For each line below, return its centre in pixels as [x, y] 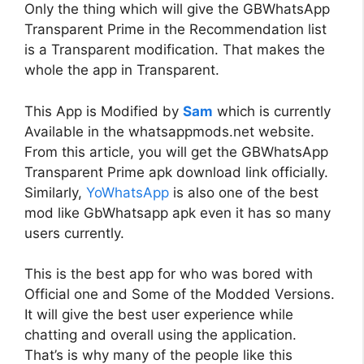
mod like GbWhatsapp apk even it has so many [178, 212]
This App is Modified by [104, 111]
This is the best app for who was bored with [169, 274]
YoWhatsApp [128, 192]
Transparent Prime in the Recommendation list [175, 29]
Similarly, [55, 192]
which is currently [272, 111]
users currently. [74, 233]
